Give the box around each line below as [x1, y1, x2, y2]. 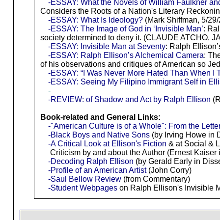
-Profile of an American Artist [48, 166, 146, 175]
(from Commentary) [121, 175, 190, 184]
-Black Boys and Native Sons [48, 131, 150, 139]
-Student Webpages [48, 184, 117, 192]
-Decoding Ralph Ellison [48, 157, 134, 166]
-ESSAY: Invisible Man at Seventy [48, 42, 165, 51]
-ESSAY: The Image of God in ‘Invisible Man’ [48, 25, 203, 33]
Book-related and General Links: [40, 113, 161, 122]
